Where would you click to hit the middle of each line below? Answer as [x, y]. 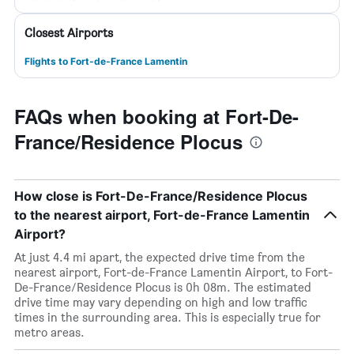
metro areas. [49, 332]
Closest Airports [69, 33]
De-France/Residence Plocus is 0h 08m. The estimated [163, 287]
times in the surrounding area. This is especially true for [168, 317]
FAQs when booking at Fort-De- [156, 116]
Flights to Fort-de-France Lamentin [106, 61]
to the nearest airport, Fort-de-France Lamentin [162, 215]
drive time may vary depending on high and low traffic [161, 302]
